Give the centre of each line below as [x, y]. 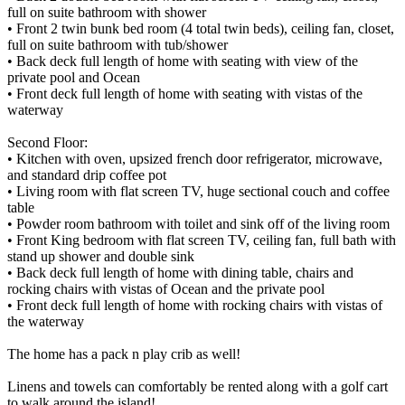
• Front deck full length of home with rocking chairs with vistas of [195, 305]
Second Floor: [47, 142]
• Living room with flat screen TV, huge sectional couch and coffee [198, 191]
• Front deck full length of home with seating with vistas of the [185, 93]
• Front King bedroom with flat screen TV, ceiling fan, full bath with [202, 240]
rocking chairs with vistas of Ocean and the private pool [166, 288]
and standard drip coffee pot [87, 174]
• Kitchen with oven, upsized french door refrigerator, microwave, [195, 158]
